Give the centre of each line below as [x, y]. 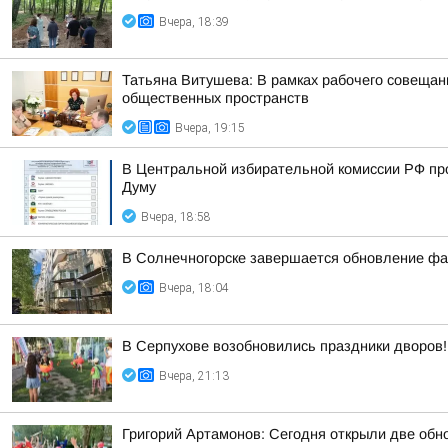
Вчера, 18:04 [194, 288]
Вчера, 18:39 [194, 22]
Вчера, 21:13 [194, 376]
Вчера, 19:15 [210, 128]
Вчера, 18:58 [176, 217]
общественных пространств [215, 98]
